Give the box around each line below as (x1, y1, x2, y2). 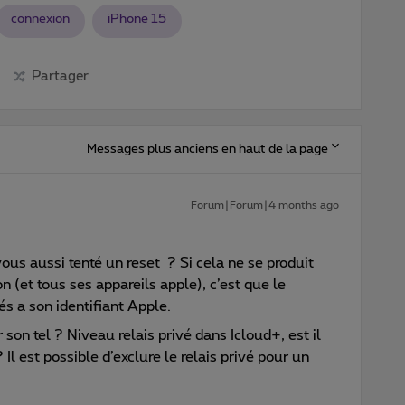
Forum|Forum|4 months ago (191, 199, 339, 211)
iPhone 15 (108, 12, 166, 25)
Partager (31, 69, 89, 83)
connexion (11, 12, 70, 25)
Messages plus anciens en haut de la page (87, 142, 328, 155)
